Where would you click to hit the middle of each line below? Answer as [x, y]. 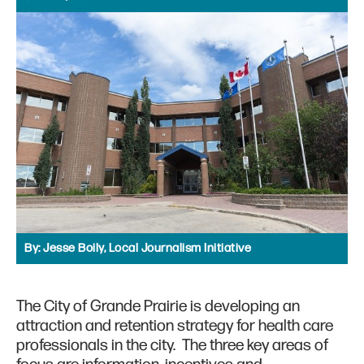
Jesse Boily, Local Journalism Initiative [147, 249]
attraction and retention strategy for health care [175, 326]
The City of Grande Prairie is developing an [158, 307]
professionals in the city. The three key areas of [172, 346]
